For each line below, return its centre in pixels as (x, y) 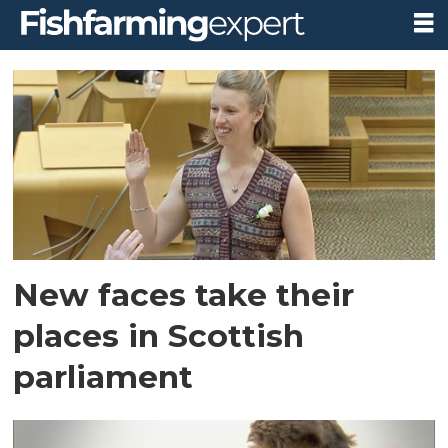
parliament (103, 376)
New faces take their (184, 294)
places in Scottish (159, 335)
